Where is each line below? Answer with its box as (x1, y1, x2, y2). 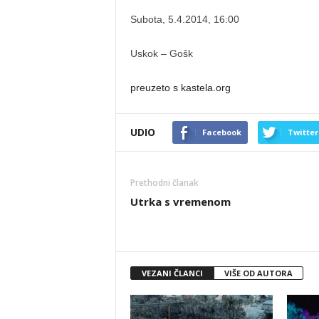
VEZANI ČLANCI (141, 268, 203, 278)
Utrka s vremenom (130, 194, 231, 209)
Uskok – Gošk (130, 48, 193, 59)
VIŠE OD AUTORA (224, 268, 293, 278)
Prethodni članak (130, 177, 199, 189)
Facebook (202, 127, 241, 137)
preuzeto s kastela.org (130, 82, 231, 93)
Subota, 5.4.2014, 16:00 (130, 14, 239, 25)
